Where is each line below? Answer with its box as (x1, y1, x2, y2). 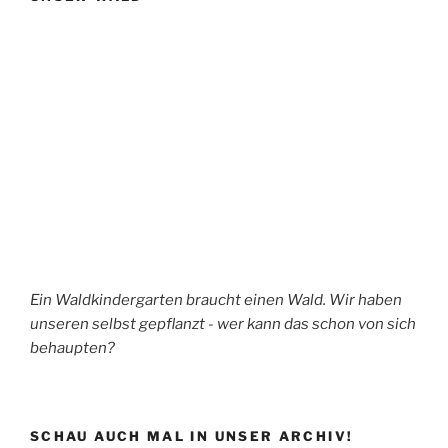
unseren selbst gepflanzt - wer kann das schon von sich (30, 314, 416, 333)
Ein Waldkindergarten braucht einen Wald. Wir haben (30, 290, 402, 309)
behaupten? (30, 338, 115, 357)
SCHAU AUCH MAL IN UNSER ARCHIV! (30, 428, 354, 445)
